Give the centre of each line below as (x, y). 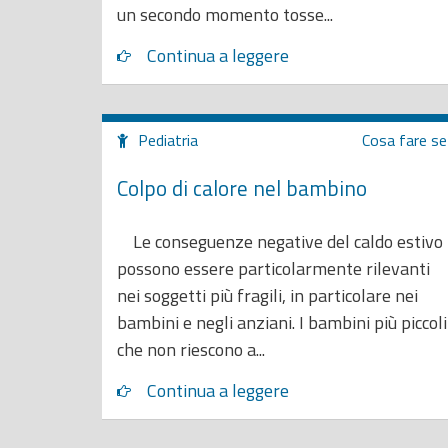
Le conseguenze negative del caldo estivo (280, 241)
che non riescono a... (191, 349)
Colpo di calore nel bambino (242, 187)
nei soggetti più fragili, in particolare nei (267, 295)
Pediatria (168, 140)
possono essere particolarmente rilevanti (273, 268)
